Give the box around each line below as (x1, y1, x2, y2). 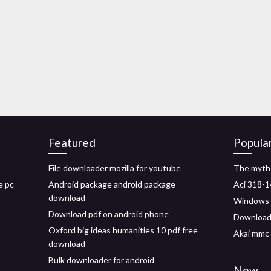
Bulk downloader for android (48, 255, 154, 265)
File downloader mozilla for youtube (48, 163, 181, 173)
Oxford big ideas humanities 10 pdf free (48, 225, 198, 235)
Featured (48, 135, 96, 149)
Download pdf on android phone (48, 209, 169, 219)
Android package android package (48, 179, 175, 189)
